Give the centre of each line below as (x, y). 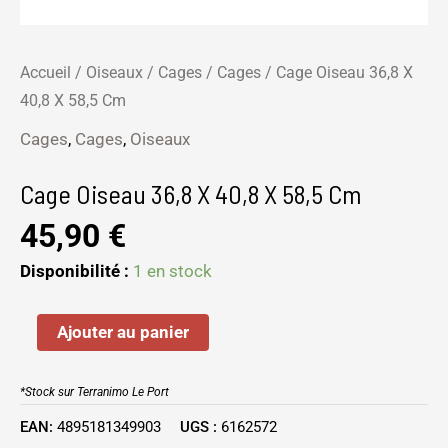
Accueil (45, 72)
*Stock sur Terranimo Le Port (94, 392)
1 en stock (172, 270)
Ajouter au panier (123, 332)
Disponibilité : (74, 270)
